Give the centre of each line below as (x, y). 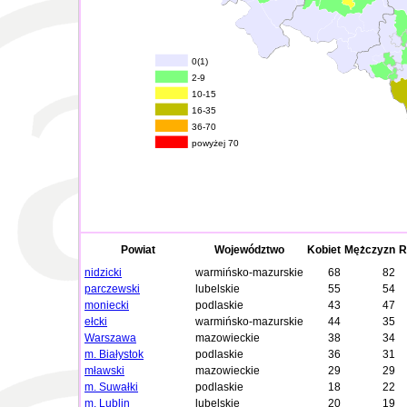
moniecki (107, 305)
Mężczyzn (370, 250)
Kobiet (324, 250)
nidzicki (103, 273)
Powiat (138, 250)
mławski (104, 371)
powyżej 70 (216, 144)
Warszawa (110, 338)
